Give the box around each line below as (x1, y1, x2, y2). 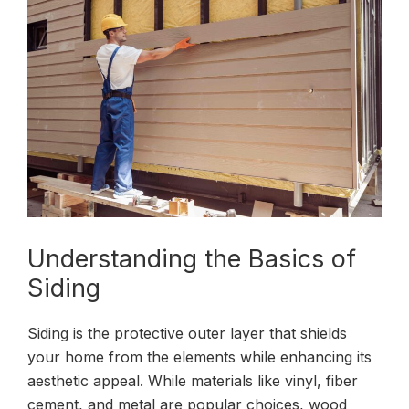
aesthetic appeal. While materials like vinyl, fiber (27, 371, 358, 390)
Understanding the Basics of (27, 243, 356, 274)
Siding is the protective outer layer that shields (27, 323, 347, 342)
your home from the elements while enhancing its (27, 347, 372, 366)
